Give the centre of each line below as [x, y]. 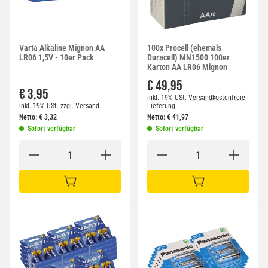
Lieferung [161, 106]
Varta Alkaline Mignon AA [62, 48]
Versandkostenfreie [217, 98]
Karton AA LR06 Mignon [187, 67]
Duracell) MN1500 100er [188, 58]
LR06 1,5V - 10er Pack [57, 58]
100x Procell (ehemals [184, 48]
